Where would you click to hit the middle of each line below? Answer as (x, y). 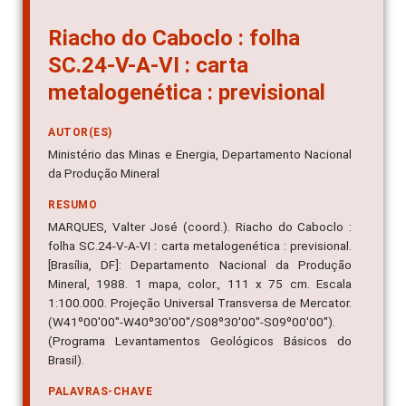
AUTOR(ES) (80, 132)
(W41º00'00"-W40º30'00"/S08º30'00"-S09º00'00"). (192, 321)
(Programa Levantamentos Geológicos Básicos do (200, 340)
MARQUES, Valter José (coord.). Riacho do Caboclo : (200, 226)
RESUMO (72, 204)
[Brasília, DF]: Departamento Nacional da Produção (200, 264)
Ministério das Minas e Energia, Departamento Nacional (200, 154)
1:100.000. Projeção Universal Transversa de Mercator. (200, 302)
